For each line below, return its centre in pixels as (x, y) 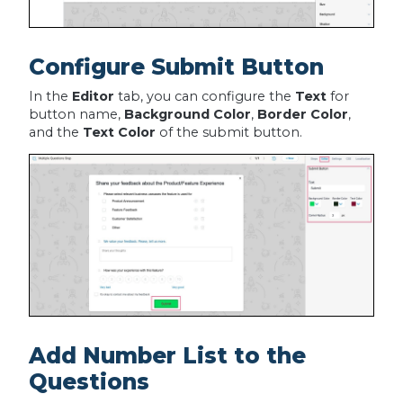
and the (55, 132)
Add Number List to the (167, 355)
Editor (93, 96)
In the (50, 96)
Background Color (187, 114)
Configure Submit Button (176, 66)
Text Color (119, 132)
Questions (89, 381)
